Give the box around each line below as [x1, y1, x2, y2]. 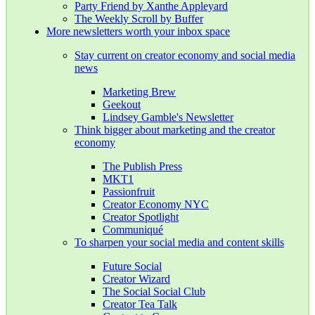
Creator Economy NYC [103, 198, 209, 211]
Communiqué [103, 224, 163, 236]
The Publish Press [103, 160, 182, 173]
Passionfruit [103, 186, 155, 198]
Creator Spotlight [103, 211, 179, 224]
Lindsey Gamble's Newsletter [103, 111, 233, 124]
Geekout [103, 98, 141, 111]
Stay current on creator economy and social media [75, 49, 295, 62]
